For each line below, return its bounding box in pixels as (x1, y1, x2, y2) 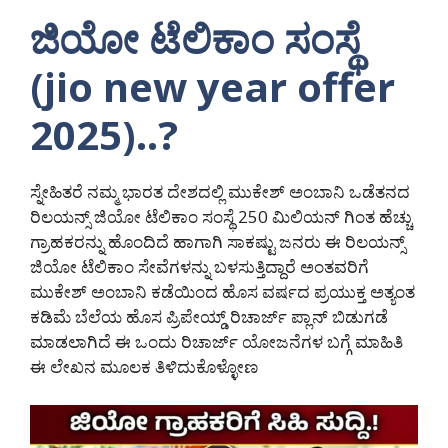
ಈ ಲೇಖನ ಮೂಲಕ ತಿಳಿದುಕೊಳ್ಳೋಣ (30, 355, 258, 379)
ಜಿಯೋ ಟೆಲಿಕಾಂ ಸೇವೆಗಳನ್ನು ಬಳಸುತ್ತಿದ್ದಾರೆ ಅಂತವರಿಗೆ (30, 255, 369, 279)
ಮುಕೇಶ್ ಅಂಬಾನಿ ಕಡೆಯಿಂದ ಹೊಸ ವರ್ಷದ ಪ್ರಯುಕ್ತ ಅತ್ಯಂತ (30, 280, 415, 304)
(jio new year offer (30, 59, 395, 115)
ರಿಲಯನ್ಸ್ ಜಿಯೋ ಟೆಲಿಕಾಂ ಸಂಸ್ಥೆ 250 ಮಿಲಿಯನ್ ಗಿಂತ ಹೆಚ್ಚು (30, 205, 412, 229)
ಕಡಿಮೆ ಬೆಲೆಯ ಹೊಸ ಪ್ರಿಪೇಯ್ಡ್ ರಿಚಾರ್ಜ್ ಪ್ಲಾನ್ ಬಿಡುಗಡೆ (30, 305, 388, 329)
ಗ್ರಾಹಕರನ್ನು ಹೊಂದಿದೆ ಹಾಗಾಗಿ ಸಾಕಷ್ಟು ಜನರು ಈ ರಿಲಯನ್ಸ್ (30, 230, 405, 254)
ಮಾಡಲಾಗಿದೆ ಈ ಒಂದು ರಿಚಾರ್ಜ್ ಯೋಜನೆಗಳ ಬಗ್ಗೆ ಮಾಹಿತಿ (30, 330, 403, 354)
